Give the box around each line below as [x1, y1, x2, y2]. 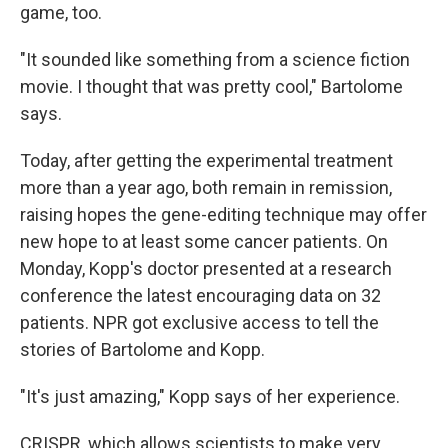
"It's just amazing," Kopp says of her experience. [20, 386, 400, 407]
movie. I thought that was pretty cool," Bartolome [20, 76, 403, 97]
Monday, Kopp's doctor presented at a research [20, 258, 392, 279]
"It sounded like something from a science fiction [20, 49, 410, 70]
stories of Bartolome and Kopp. [20, 339, 265, 360]
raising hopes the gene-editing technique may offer [20, 204, 427, 225]
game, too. [20, 2, 102, 23]
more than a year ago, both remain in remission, [20, 177, 392, 198]
